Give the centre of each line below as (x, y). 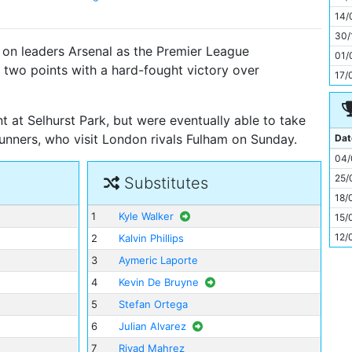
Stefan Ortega (154, 304)
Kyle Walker (147, 216)
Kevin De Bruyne (159, 282)
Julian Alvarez (153, 326)
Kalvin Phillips (152, 238)
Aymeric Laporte (159, 260)
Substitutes (163, 183)
